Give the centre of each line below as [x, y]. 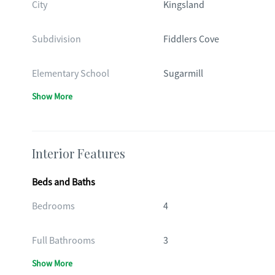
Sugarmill [183, 74]
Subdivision [56, 39]
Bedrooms [53, 206]
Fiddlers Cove [191, 39]
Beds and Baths [64, 182]
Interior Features [79, 153]
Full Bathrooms [64, 241]
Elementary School [71, 74]
